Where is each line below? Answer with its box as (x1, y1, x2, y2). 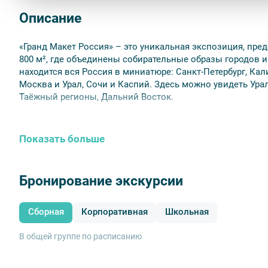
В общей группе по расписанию (19, 232, 142, 242)
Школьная (165, 207, 209, 218)
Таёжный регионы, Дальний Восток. (19, 91, 173, 102)
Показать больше (19, 133, 105, 145)
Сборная (28, 207, 64, 218)
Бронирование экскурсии (19, 172, 183, 188)
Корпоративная (81, 207, 148, 218)
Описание (19, 10, 81, 26)
